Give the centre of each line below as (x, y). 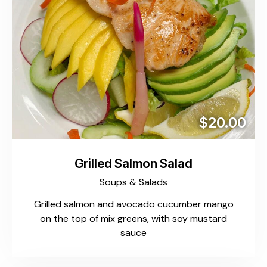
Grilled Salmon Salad (133, 163)
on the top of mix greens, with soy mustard (133, 218)
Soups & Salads (133, 182)
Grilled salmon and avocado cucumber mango (133, 204)
